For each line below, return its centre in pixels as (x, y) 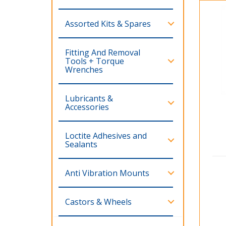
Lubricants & (89, 98)
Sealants (81, 144)
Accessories (87, 107)
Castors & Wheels (98, 202)
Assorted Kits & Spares (108, 23)
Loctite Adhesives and (106, 135)
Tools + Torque (95, 61)
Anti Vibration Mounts (107, 173)
